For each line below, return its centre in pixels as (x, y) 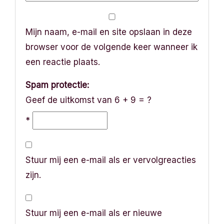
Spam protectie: (57, 85)
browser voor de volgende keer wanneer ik (111, 47)
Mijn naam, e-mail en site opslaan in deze (109, 32)
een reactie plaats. (63, 62)
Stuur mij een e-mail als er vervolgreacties (111, 160)
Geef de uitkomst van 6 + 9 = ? (88, 100)
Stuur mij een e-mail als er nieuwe (94, 213)
